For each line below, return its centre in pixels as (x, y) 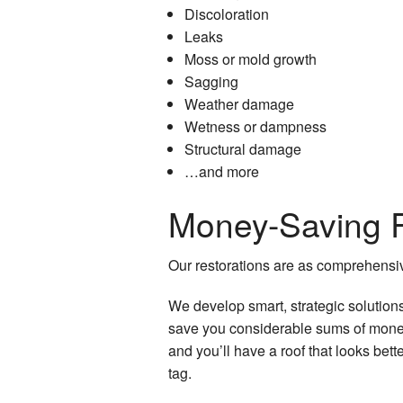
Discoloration (226, 13)
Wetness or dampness (255, 126)
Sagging (211, 81)
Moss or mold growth (250, 58)
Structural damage (242, 148)
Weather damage (239, 103)
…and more (221, 171)
